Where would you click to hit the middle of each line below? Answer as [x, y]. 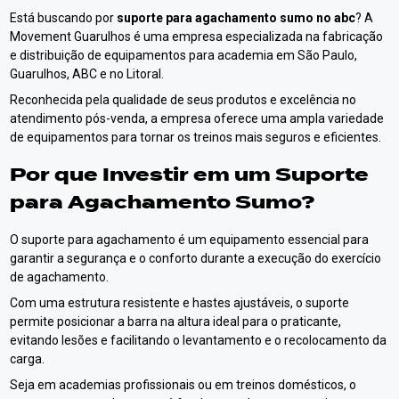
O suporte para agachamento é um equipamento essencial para [190, 240]
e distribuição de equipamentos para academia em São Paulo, [184, 56]
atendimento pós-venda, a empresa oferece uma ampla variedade [197, 119]
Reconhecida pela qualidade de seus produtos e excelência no [183, 100]
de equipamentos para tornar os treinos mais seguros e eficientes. [196, 138]
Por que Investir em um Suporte [190, 175]
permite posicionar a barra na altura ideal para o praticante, [176, 322]
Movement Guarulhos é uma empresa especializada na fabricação [197, 37]
